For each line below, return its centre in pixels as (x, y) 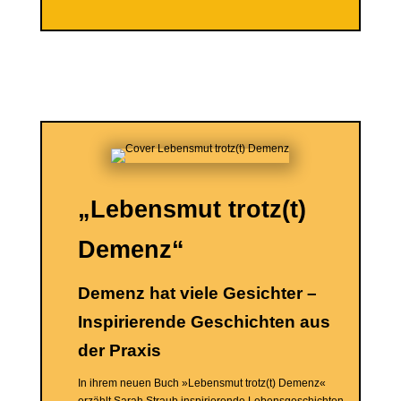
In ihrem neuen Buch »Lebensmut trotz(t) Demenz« (201, 383)
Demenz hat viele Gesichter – (197, 293)
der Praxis (119, 350)
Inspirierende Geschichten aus (204, 322)
